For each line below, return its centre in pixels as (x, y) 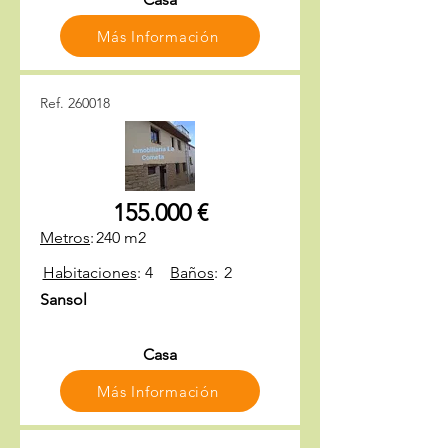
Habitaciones (89, 272)
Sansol (63, 299)
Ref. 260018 (75, 103)
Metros (65, 237)
